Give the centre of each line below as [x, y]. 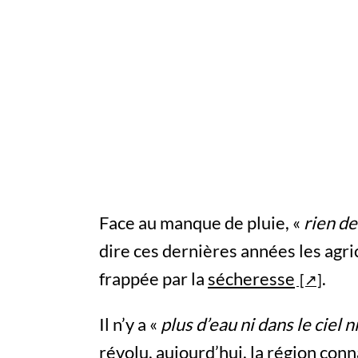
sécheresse [251, 278]
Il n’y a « [130, 324]
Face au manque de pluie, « [201, 222]
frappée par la [153, 278]
